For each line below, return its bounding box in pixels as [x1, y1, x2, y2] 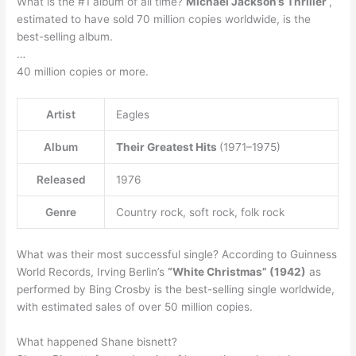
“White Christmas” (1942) [168, 265, 307, 278]
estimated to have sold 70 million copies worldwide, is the [17, 13, 311, 26]
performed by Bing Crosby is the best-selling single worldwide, [17, 282, 335, 296]
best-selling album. [17, 30, 114, 44]
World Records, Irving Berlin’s [17, 265, 168, 278]
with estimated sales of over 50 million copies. [17, 300, 253, 313]
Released [36, 173, 86, 187]
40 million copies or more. [17, 65, 149, 79]
